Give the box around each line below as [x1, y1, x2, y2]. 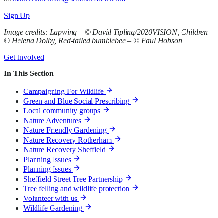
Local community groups [23, 106, 100, 115]
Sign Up [4, 11, 30, 20]
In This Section [4, 68, 54, 78]
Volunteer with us [23, 194, 77, 202]
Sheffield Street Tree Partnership [23, 174, 123, 183]
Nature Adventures [23, 116, 81, 125]
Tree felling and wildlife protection [23, 184, 129, 193]
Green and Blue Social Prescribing [23, 96, 129, 105]
